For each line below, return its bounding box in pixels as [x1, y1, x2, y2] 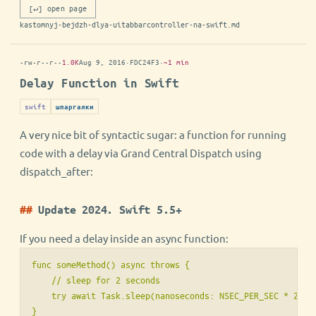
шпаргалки [56, 102, 94, 111]
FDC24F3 [130, 56, 159, 68]
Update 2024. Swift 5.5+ [38, 203, 182, 217]
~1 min [164, 56, 189, 68]
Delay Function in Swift [20, 76, 179, 90]
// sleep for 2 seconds [32, 274, 160, 286]
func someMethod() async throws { [32, 258, 190, 271]
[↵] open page [29, 3, 87, 14]
